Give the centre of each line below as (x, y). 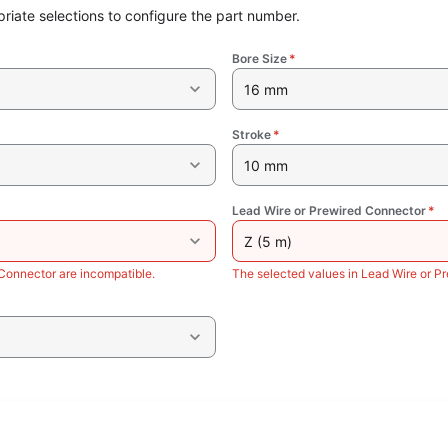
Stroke (251, 135)
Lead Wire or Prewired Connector (329, 211)
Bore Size (259, 59)
